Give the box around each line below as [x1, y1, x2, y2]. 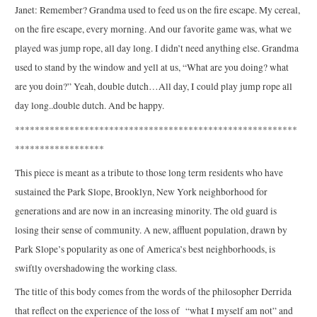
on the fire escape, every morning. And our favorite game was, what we [15, 22, 292, 35]
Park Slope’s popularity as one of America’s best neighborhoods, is [15, 242, 276, 255]
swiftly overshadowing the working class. [15, 261, 178, 275]
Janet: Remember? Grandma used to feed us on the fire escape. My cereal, [15, 3, 301, 16]
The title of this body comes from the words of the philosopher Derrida [15, 285, 292, 299]
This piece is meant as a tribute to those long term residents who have [15, 166, 284, 179]
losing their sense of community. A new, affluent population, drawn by [15, 223, 288, 236]
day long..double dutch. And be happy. [15, 98, 165, 112]
